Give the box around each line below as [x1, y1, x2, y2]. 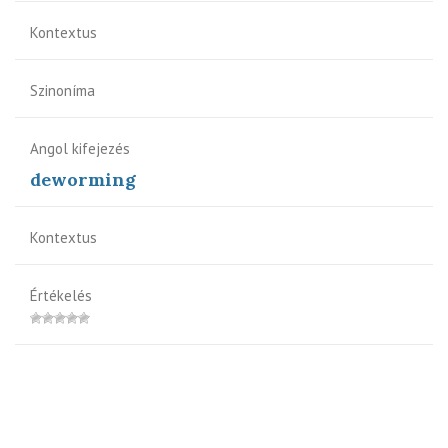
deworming [30, 167, 136, 191]
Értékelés [30, 285, 92, 305]
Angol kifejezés [30, 138, 130, 158]
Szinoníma [30, 80, 95, 100]
